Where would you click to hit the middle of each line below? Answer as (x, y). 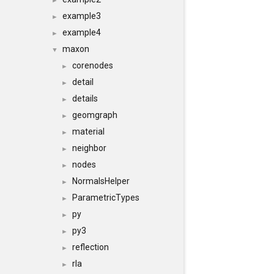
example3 (82, 16)
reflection (91, 247)
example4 (82, 32)
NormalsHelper (101, 181)
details (85, 98)
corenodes (93, 65)
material (88, 131)
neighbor (89, 148)
